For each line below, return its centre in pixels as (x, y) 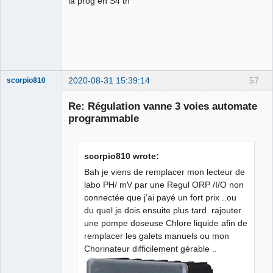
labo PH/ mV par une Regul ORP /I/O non (164, 185)
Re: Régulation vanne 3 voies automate (163, 106)
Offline (28, 245)
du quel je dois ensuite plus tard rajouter (163, 211)
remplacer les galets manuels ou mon (157, 236)
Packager (23, 231)
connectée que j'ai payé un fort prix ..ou (161, 198)
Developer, (25, 223)
